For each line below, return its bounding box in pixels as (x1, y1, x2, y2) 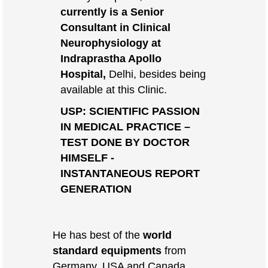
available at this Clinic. (60, 83, 167, 96)
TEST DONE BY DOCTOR (60, 135, 190, 148)
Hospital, (60, 67, 106, 80)
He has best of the (52, 229, 143, 241)
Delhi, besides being (106, 67, 206, 80)
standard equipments (52, 244, 162, 257)
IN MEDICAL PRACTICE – (60, 120, 191, 133)
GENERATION (60, 182, 132, 195)
